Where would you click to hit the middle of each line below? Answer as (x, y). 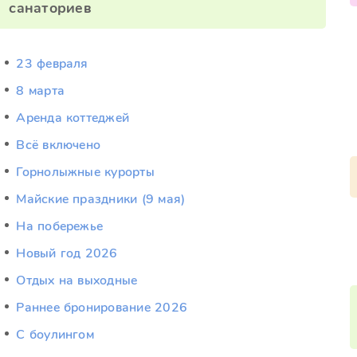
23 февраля (52, 64)
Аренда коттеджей (73, 118)
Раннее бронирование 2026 (102, 308)
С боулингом (55, 335)
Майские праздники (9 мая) (101, 199)
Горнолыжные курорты (85, 172)
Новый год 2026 (67, 253)
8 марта (40, 91)
